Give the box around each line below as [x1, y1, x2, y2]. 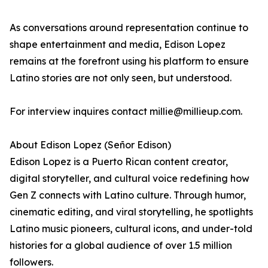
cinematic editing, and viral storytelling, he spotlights [10, 206, 253, 218]
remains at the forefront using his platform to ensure [10, 55, 249, 67]
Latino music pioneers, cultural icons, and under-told [10, 223, 252, 234]
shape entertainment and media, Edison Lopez [10, 38, 226, 50]
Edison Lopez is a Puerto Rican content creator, [10, 156, 228, 167]
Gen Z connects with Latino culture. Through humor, [10, 189, 246, 201]
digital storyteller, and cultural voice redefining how [10, 172, 249, 184]
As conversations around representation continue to [10, 22, 248, 33]
